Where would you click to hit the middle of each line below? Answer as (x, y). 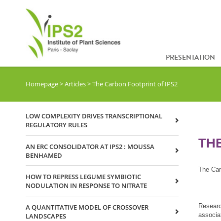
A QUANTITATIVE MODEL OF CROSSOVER (87, 207)
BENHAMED (44, 155)
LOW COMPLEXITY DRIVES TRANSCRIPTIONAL (94, 116)
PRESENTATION (190, 58)
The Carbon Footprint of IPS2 (135, 84)
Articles (75, 84)
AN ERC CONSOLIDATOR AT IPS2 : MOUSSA (90, 146)
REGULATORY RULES (56, 125)
